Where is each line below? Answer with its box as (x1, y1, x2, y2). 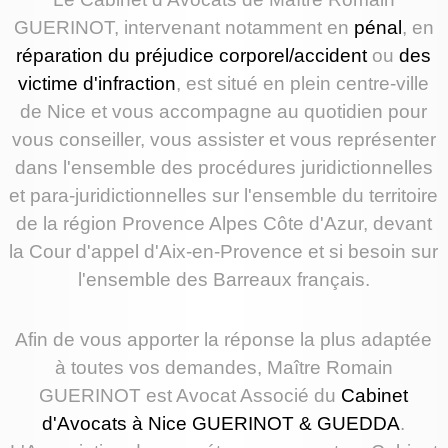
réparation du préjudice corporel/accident (16, 45, 368, 67)
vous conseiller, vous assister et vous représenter (11, 129, 436, 151)
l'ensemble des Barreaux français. (77, 269, 370, 291)
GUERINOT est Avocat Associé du (39, 385, 342, 407)
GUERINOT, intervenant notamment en (13, 17, 354, 39)
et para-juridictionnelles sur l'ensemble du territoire (9, 185, 439, 207)
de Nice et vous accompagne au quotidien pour (20, 101, 428, 123)
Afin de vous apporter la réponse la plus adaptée (15, 329, 433, 351)
